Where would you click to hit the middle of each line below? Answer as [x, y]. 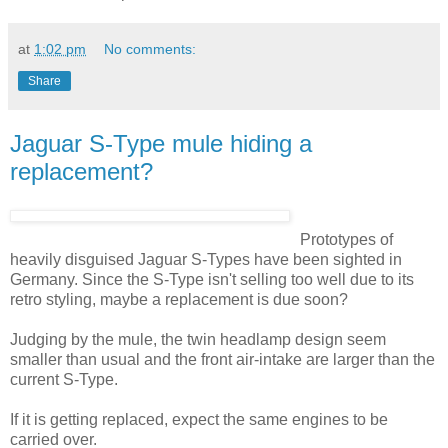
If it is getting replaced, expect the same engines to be [199, 419]
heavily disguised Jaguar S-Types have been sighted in [206, 259]
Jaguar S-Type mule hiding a [161, 144]
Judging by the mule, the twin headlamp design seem [198, 339]
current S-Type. [64, 379]
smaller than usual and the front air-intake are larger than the [222, 359]
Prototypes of [346, 239]
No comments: [150, 49]
